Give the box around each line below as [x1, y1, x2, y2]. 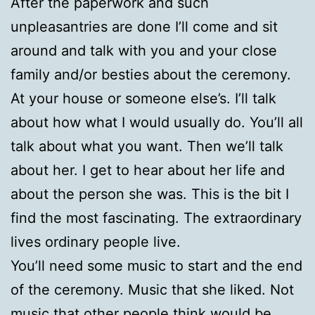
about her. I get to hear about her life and [11, 161, 285, 179]
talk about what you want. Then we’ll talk [11, 137, 283, 155]
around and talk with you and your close [11, 41, 277, 59]
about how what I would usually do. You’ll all [11, 113, 303, 131]
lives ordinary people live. [11, 233, 181, 250]
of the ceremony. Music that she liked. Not [11, 281, 294, 298]
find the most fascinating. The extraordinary [11, 209, 302, 226]
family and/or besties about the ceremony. [11, 65, 291, 83]
